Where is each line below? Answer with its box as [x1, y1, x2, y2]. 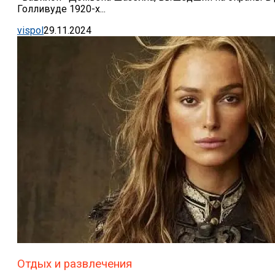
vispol [17, 24, 44, 36]
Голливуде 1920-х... [17, 2, 106, 15]
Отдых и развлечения [17, 257, 132, 271]
